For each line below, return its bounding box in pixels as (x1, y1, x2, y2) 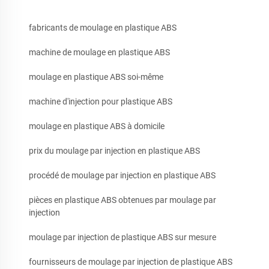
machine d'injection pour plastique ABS (29, 97, 172, 107)
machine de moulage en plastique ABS (29, 47, 170, 58)
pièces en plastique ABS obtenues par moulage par (29, 195, 216, 205)
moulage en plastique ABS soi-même (29, 72, 163, 82)
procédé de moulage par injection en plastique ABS (29, 171, 216, 181)
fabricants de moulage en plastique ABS (29, 23, 177, 33)
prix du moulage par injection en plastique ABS (29, 146, 200, 156)
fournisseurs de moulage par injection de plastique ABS (29, 257, 232, 267)
